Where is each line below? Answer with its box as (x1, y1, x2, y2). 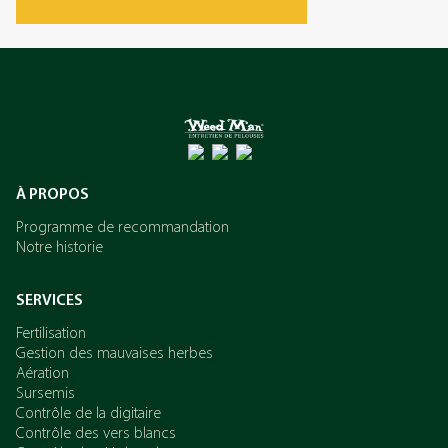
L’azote (89, 102, 150, 126)
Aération (16, 366, 69, 382)
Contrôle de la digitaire (16, 406, 161, 422)
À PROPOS (16, 187, 89, 203)
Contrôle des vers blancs (16, 426, 176, 442)
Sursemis (16, 386, 75, 402)
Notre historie (16, 240, 103, 256)
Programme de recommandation (16, 220, 229, 236)
